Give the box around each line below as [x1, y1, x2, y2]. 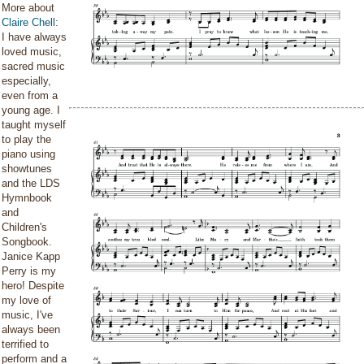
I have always [2, 31, 67, 43]
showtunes [2, 162, 52, 175]
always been [2, 323, 60, 336]
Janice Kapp [2, 250, 60, 262]
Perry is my [2, 265, 56, 277]
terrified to [2, 338, 49, 350]
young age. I [2, 104, 60, 116]
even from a [2, 89, 58, 102]
